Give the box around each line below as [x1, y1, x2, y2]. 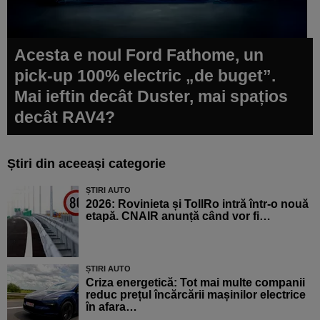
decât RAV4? [14, 107, 115, 126]
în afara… [86, 300, 137, 313]
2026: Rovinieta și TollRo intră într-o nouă [86, 197, 309, 210]
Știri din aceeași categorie [7, 156, 166, 171]
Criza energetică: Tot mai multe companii [86, 276, 305, 289]
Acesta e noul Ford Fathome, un [14, 45, 264, 64]
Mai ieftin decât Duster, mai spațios [14, 86, 288, 106]
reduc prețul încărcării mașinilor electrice [86, 288, 306, 301]
